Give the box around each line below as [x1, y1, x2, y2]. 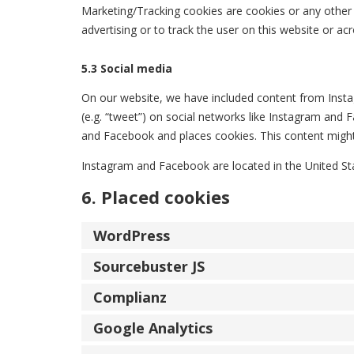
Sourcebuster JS [93, 256, 205, 276]
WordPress [93, 225, 170, 245]
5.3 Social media [81, 60, 172, 76]
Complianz [93, 287, 167, 307]
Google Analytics [93, 318, 213, 337]
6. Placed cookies [81, 185, 230, 209]
